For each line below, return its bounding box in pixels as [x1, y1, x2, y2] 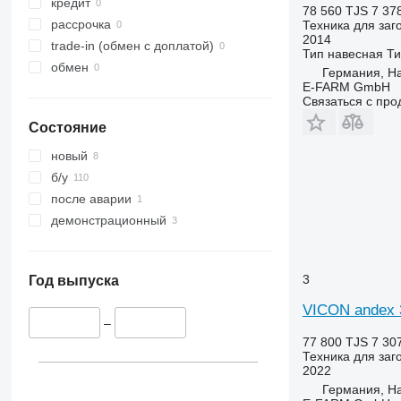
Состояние [28, 120, 107, 136]
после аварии [50, 192, 132, 207]
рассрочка [50, 17, 111, 32]
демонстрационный [50, 213, 166, 228]
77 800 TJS [302, 334, 368, 349]
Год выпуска [28, 273, 119, 289]
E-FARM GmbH [302, 79, 390, 94]
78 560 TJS [302, 3, 368, 18]
